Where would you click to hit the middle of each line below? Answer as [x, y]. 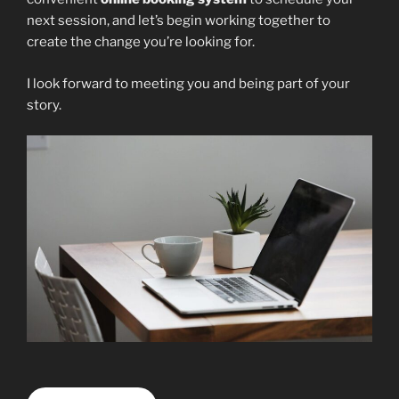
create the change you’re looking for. [141, 42]
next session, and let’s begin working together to [179, 20]
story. [44, 105]
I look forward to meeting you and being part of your [188, 83]
